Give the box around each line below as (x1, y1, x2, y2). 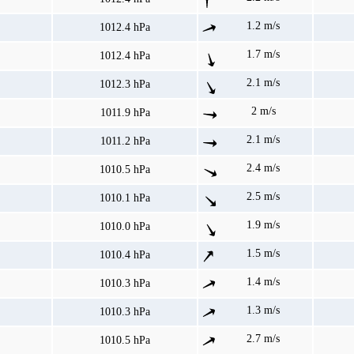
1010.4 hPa (100, 249, 150, 262)
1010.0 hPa (100, 220, 150, 233)
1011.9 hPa (100, 107, 150, 119)
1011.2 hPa (100, 135, 150, 148)
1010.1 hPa (100, 192, 150, 205)
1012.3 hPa (100, 78, 150, 91)
